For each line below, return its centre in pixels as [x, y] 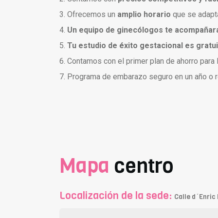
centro [144, 165]
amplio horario [144, 14]
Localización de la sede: [117, 195]
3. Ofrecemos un [88, 14]
